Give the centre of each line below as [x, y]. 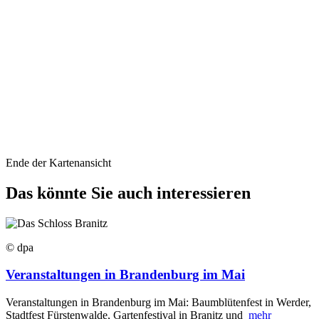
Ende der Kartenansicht [58, 162]
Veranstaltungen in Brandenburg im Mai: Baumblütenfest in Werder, [158, 303]
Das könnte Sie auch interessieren [128, 193]
